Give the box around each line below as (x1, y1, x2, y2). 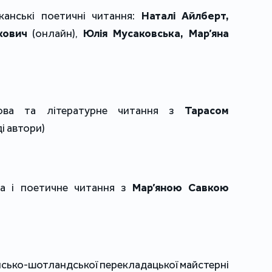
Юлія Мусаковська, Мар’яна (83, 27, 229, 41)
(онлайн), (27, 27, 84, 41)
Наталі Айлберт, (141, 9, 229, 23)
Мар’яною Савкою (132, 181, 229, 195)
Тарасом (185, 104, 229, 118)
